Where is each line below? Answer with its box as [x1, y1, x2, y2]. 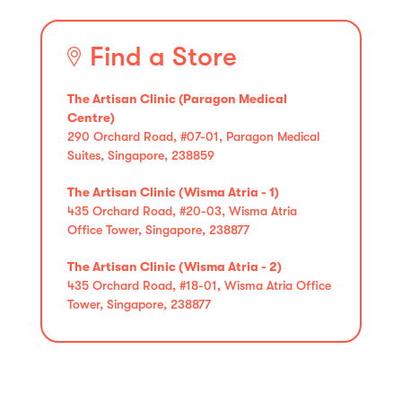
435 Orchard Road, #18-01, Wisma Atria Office [67, 277, 331, 293]
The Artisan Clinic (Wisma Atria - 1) [67, 184, 279, 199]
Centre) [67, 109, 115, 125]
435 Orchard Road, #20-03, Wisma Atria [67, 203, 297, 218]
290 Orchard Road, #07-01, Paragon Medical [67, 128, 319, 144]
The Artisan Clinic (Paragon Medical [67, 91, 287, 106]
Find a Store [90, 40, 237, 72]
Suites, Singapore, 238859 [67, 147, 214, 162]
